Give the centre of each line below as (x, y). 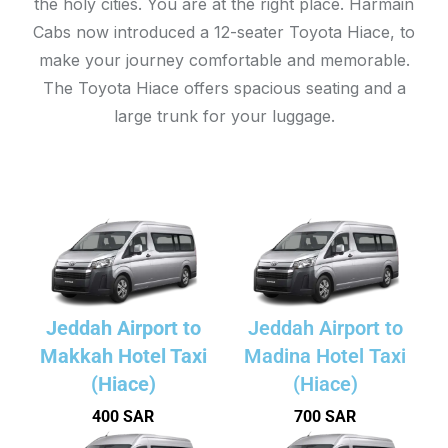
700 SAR (325, 416)
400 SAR (123, 416)
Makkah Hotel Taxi (123, 355)
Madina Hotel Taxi (325, 355)
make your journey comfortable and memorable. (224, 59)
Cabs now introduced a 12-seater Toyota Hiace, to (224, 31)
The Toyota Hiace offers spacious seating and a (224, 87)
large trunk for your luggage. (224, 115)
